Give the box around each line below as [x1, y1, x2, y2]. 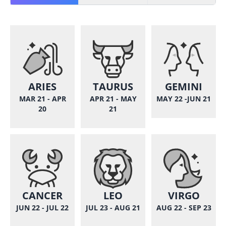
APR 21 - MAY [89, 94, 137, 103]
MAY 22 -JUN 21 [156, 94, 211, 103]
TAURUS [93, 80, 133, 93]
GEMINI [165, 80, 202, 93]
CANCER [22, 189, 63, 202]
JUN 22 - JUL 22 [16, 203, 69, 212]
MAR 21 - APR [19, 94, 66, 103]
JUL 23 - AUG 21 [86, 203, 140, 212]
